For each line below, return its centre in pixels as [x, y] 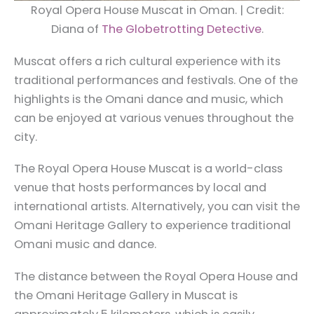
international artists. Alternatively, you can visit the [157, 207]
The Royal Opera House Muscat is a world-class [148, 169]
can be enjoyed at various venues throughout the [154, 118]
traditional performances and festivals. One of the [156, 80]
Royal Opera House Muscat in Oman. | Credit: [157, 11]
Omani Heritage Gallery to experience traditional [152, 226]
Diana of [76, 29]
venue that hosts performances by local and [140, 188]
